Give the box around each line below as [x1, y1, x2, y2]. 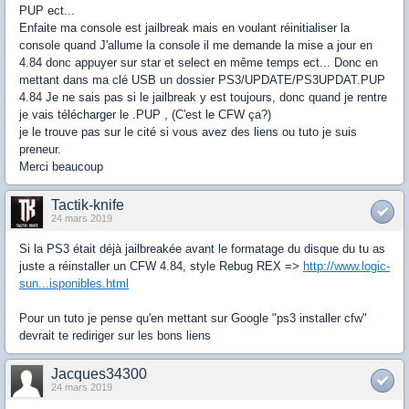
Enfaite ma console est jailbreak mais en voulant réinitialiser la [19, 21, 350, 35]
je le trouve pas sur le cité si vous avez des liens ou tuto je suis [19, 125, 357, 139]
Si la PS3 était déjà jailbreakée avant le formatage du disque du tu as [19, 242, 385, 256]
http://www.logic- [303, 259, 390, 273]
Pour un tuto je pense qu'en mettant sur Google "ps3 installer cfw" [19, 311, 367, 325]
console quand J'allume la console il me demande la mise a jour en [19, 38, 372, 52]
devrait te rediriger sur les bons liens [19, 329, 211, 342]
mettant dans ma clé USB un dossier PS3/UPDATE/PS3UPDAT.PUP [19, 73, 385, 87]
